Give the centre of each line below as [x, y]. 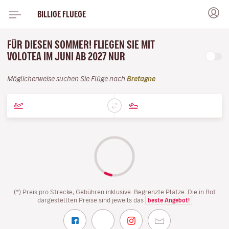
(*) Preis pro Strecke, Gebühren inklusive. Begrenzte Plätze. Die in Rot [114, 192]
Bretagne [141, 79]
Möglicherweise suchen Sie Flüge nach [67, 79]
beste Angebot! [168, 200]
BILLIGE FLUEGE [61, 14]
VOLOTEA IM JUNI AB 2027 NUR [67, 56]
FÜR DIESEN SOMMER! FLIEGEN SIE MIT [81, 45]
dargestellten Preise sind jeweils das [91, 200]
